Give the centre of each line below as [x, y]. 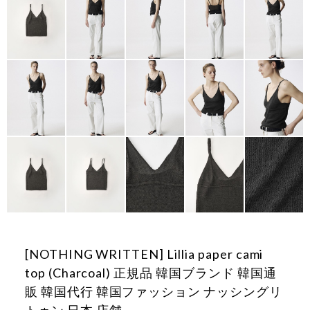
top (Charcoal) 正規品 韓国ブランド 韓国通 [151, 273]
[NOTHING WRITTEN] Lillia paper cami [144, 254]
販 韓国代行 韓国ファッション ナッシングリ [153, 292]
